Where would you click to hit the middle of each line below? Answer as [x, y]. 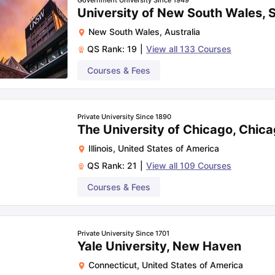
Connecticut [113, 265]
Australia [182, 32]
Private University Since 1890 [124, 117]
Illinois [101, 148]
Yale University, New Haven [159, 246]
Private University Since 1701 [123, 233]
